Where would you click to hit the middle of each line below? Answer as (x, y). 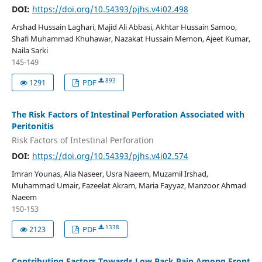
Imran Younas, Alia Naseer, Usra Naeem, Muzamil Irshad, (110, 173)
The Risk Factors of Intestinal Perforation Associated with (128, 115)
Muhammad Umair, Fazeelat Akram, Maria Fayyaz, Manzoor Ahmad (129, 185)
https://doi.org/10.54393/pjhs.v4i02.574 (110, 156)
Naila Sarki (30, 51)
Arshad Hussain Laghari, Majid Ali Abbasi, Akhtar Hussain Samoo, (124, 27)
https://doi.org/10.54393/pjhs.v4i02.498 (110, 9)
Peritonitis (32, 126)
